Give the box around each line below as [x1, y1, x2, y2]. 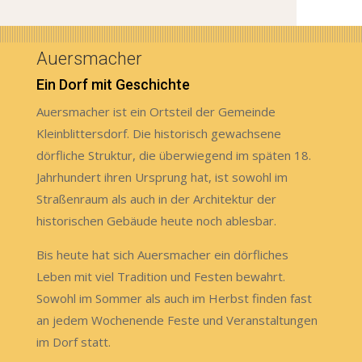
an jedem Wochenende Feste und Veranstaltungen [36, 311, 318, 328]
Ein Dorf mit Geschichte [36, 75, 190, 93]
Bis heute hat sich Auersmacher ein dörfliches [36, 246, 288, 263]
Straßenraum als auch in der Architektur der [36, 190, 276, 207]
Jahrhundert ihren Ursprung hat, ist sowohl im [36, 168, 288, 185]
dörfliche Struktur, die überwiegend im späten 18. [36, 146, 311, 163]
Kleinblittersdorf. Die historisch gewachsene [36, 124, 281, 141]
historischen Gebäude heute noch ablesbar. [36, 212, 276, 229]
